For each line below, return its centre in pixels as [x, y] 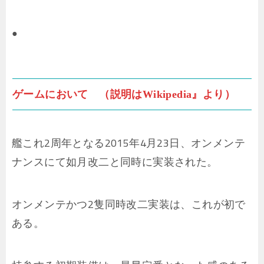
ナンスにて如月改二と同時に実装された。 [115, 162]
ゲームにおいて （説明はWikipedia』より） [124, 95]
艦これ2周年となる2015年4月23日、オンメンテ [128, 143]
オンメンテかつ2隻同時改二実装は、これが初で [129, 204]
